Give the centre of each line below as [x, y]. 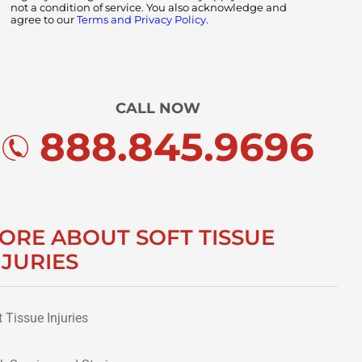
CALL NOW [158, 108]
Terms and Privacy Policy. [143, 19]
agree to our [44, 19]
